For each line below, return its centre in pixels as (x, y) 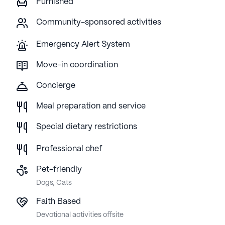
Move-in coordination (77, 65)
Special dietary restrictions (87, 127)
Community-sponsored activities (99, 23)
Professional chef (69, 149)
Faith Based (59, 202)
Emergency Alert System (83, 45)
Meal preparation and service (91, 106)
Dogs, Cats (54, 183)
